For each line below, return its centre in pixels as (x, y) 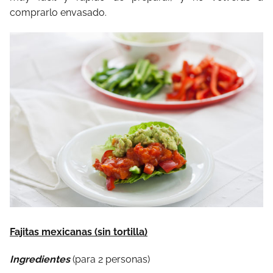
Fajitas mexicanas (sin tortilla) (79, 232)
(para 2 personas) (111, 259)
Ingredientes (41, 259)
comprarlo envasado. (58, 12)
